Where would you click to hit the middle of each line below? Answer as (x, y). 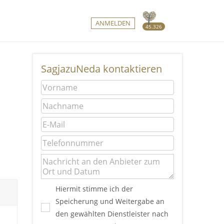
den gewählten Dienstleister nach (112, 213)
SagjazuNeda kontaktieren (102, 68)
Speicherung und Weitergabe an (110, 201)
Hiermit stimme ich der (94, 188)
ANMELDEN (113, 23)
